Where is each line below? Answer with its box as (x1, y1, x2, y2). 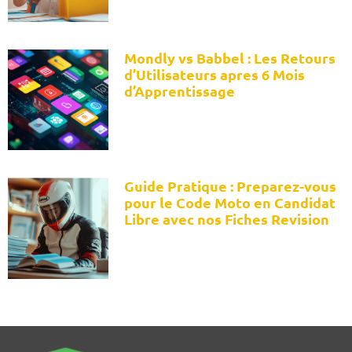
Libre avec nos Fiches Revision (124, 210, 330, 229)
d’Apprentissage (124, 82, 236, 101)
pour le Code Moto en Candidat (124, 193, 336, 212)
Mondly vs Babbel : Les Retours (124, 49, 336, 68)
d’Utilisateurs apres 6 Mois (124, 65, 306, 84)
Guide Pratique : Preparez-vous (124, 177, 337, 196)
